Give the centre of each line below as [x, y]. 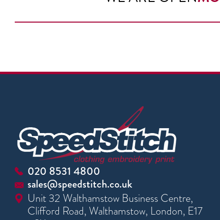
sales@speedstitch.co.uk [80, 184]
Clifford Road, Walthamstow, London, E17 [115, 211]
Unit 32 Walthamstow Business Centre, [110, 198]
